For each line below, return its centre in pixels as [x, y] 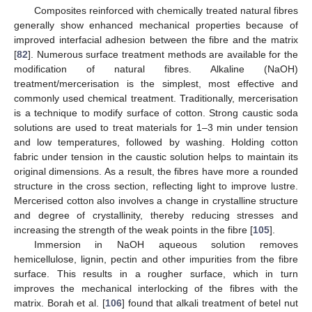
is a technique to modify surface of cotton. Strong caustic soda [156, 113]
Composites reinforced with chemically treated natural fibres [166, 11]
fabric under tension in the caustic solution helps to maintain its [156, 157]
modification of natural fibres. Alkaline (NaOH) [156, 69]
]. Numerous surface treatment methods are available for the [163, 55]
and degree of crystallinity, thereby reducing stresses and [156, 216]
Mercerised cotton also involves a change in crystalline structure [156, 201]
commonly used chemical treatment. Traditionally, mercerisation [156, 99]
